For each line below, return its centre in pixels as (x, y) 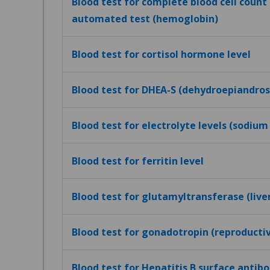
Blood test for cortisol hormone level (161, 54)
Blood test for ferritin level (138, 161)
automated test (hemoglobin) (145, 19)
